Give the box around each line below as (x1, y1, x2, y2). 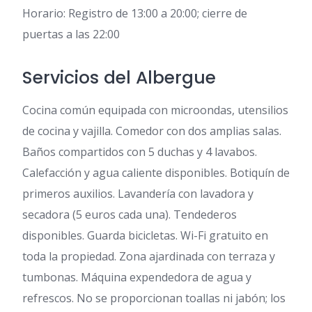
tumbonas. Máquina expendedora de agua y (22, 270, 251, 285)
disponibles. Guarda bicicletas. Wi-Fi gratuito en (22, 228, 268, 243)
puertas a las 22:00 (22, 26, 120, 42)
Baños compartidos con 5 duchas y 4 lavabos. (22, 144, 257, 159)
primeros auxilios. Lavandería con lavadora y (22, 186, 253, 201)
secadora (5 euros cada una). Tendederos (22, 207, 237, 222)
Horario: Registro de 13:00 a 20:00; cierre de (22, 6, 247, 21)
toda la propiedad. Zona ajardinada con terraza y (22, 249, 275, 264)
